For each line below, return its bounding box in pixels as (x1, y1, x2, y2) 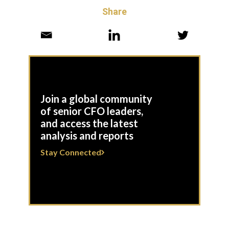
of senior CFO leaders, (40, 105, 143, 117)
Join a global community (40, 93, 152, 105)
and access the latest (40, 117, 138, 129)
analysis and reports (40, 129, 133, 142)
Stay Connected (40, 147, 101, 157)
